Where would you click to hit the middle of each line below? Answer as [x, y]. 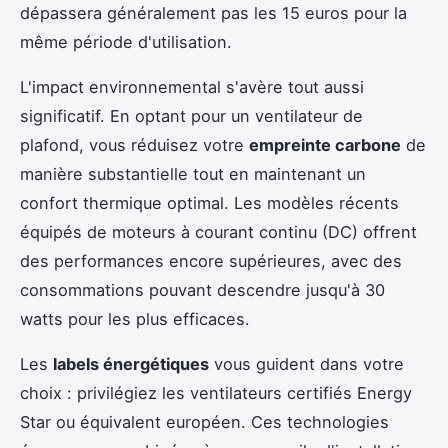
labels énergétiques [131, 364]
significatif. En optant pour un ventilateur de [191, 116]
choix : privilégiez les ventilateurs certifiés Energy [216, 393]
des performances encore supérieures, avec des [211, 261]
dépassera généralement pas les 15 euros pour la [213, 13]
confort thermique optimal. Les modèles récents [209, 203]
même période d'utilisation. [126, 42]
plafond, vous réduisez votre [134, 145]
